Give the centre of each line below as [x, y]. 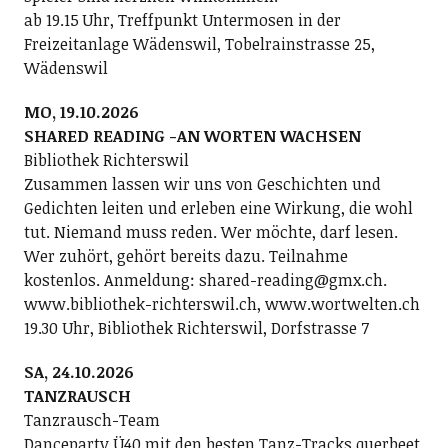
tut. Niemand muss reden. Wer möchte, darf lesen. [210, 232]
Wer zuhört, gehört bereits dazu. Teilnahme [185, 256]
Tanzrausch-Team [91, 420]
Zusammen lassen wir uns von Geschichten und [202, 184]
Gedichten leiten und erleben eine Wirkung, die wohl [218, 208]
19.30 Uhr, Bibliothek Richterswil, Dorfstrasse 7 [196, 328]
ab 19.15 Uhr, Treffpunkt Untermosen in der [182, 20]
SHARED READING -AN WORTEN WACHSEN [192, 136]
